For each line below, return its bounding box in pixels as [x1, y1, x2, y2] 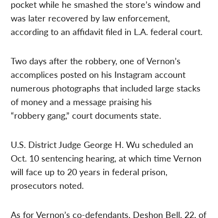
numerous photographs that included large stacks [11, 82, 201, 94]
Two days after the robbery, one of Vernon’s [11, 54, 181, 67]
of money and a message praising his [11, 95, 152, 108]
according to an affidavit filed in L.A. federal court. [11, 25, 203, 38]
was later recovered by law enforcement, [11, 12, 170, 24]
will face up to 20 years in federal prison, [11, 165, 168, 178]
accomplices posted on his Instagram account [11, 68, 186, 81]
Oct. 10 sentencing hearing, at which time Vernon [11, 152, 202, 164]
